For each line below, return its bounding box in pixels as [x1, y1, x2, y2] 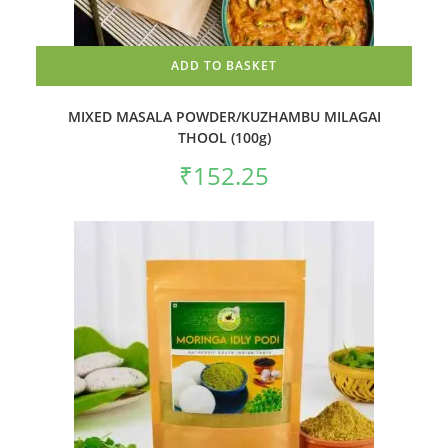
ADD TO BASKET [171, 56, 277, 74]
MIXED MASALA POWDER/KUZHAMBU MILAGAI [67, 106, 381, 126]
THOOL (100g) [177, 127, 271, 147]
